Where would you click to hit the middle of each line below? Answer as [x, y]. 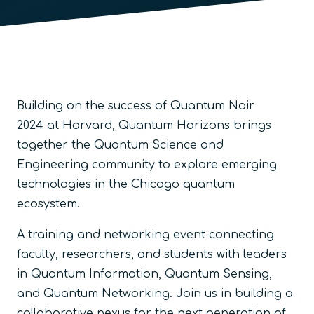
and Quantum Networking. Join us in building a [155, 293]
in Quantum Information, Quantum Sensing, [144, 274]
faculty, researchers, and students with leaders [152, 254]
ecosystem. [48, 204]
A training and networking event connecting [145, 234]
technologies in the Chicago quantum [126, 184]
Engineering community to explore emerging [147, 164]
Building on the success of [92, 105]
